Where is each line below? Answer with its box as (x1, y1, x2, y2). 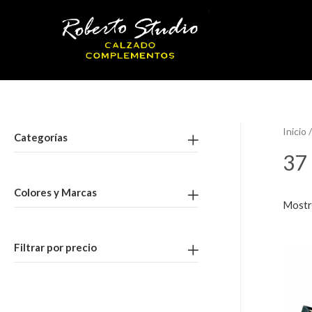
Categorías (14, 131, 68, 144)
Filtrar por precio (14, 241, 97, 254)
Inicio (283, 125, 306, 138)
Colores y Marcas (14, 186, 97, 199)
